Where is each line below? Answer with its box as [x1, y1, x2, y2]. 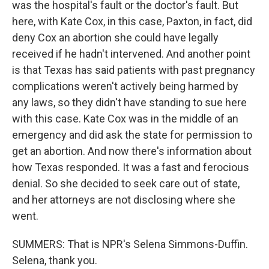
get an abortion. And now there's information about [12, 145, 252, 157]
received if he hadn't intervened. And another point [12, 47, 250, 60]
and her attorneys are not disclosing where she [12, 193, 235, 206]
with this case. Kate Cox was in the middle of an [12, 112, 238, 125]
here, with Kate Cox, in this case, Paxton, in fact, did [12, 15, 252, 28]
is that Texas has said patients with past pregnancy [12, 64, 255, 76]
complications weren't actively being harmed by [12, 80, 238, 92]
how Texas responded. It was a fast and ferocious [12, 161, 249, 174]
